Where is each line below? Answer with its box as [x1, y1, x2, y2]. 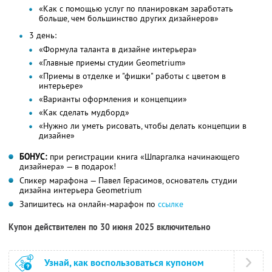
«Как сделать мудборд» [39, 107, 129, 118]
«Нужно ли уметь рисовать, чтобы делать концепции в [39, 120, 246, 132]
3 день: [29, 30, 56, 41]
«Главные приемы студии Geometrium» [39, 57, 186, 69]
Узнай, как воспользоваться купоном [44, 256, 204, 270]
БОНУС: [19, 151, 47, 163]
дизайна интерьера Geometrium [19, 185, 141, 196]
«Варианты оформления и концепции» [39, 93, 187, 105]
